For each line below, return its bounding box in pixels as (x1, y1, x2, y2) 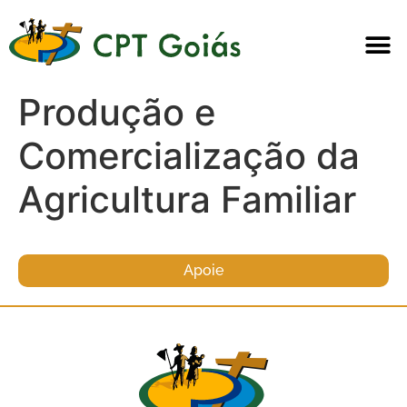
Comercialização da (18, 134, 360, 179)
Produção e (18, 90, 216, 135)
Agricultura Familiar (18, 177, 356, 223)
